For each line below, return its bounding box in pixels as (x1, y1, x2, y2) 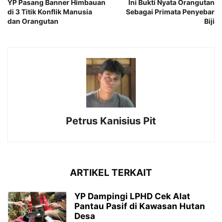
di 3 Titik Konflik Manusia (7, 7, 92, 16)
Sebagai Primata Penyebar (126, 7, 215, 16)
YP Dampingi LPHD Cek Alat (74, 191, 190, 202)
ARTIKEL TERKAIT (70, 167, 152, 179)
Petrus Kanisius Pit (66, 115, 156, 127)
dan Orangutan (7, 17, 58, 26)
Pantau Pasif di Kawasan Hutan (74, 201, 205, 212)
